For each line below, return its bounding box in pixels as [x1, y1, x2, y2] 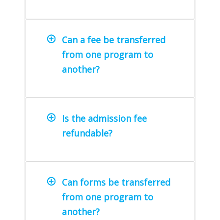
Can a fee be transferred [62, 34, 165, 46]
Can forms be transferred [62, 176, 170, 188]
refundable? [62, 127, 112, 139]
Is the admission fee [62, 112, 147, 125]
